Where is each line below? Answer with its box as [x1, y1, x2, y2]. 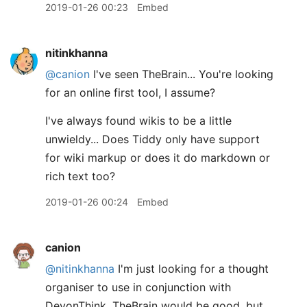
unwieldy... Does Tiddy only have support [45, 132, 260, 146]
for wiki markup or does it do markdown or [45, 151, 270, 164]
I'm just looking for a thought [114, 262, 269, 275]
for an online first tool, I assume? [45, 86, 215, 99]
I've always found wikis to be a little [45, 114, 232, 127]
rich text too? [45, 169, 115, 183]
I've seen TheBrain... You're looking [90, 67, 273, 81]
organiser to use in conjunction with [45, 280, 231, 294]
